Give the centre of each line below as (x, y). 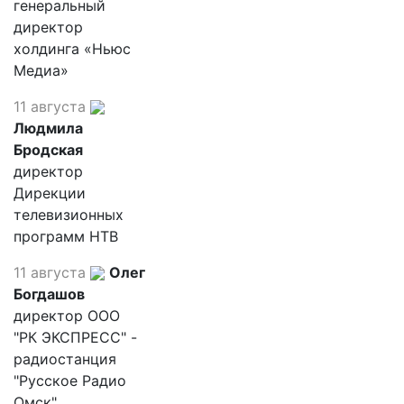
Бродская (48, 149)
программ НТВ (66, 236)
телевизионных (69, 214)
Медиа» (41, 70)
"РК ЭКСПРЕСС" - (75, 337)
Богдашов (49, 294)
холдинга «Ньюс (72, 48)
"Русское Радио (70, 380)
